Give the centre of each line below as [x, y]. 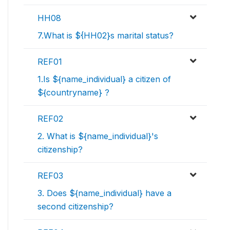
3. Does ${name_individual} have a [104, 193]
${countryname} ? [73, 93]
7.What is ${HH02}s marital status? [106, 36]
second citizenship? [75, 207]
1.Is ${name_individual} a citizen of [104, 79]
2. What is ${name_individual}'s [98, 136]
